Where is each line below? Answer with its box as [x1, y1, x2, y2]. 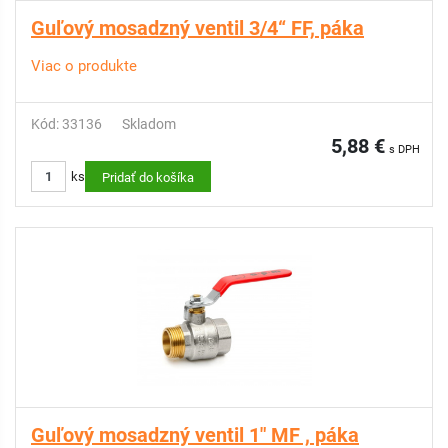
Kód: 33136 [31, 116, 102, 132]
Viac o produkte [31, 57, 137, 75]
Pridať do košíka [102, 170, 194, 185]
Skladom [122, 116, 176, 132]
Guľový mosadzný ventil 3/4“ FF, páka [31, 16, 364, 40]
